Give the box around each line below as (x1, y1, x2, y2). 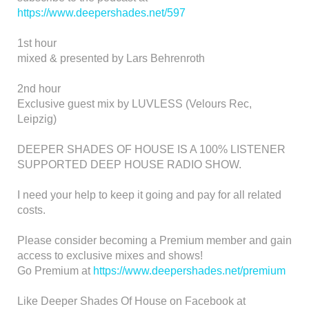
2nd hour (17, 82, 61, 94)
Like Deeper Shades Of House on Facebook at (17, 295, 246, 307)
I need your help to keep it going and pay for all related (17, 188, 281, 201)
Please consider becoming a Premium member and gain (17, 234, 292, 246)
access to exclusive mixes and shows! (17, 249, 203, 261)
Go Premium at (17, 264, 93, 277)
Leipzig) (17, 112, 57, 125)
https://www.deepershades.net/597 (17, 6, 186, 19)
